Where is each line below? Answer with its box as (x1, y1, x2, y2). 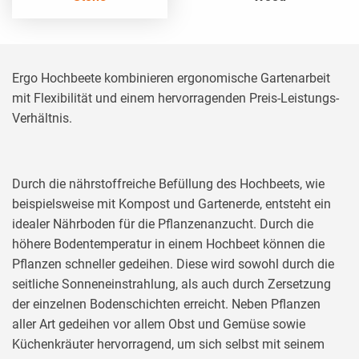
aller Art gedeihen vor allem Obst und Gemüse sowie (12, 316, 305, 332)
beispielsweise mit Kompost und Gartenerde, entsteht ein (12, 196, 331, 212)
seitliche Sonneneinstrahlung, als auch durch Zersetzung (12, 276, 331, 292)
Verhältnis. (12, 110, 72, 126)
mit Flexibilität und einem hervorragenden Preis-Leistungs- (12, 90, 339, 106)
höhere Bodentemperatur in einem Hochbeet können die (12, 236, 325, 252)
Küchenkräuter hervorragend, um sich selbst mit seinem (12, 336, 325, 352)
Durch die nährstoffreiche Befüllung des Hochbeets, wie (12, 175, 325, 192)
